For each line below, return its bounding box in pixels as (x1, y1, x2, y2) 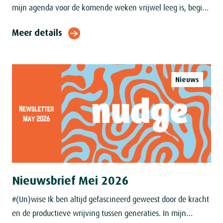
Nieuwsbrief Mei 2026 (12, 174, 129, 188)
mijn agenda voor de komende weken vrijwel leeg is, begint (12, 3, 209, 13)
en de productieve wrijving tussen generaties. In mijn (12, 209, 186, 219)
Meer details (12, 28, 62, 38)
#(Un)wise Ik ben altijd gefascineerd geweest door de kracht (12, 195, 209, 205)
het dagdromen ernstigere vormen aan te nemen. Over (12, 17, 192, 27)
